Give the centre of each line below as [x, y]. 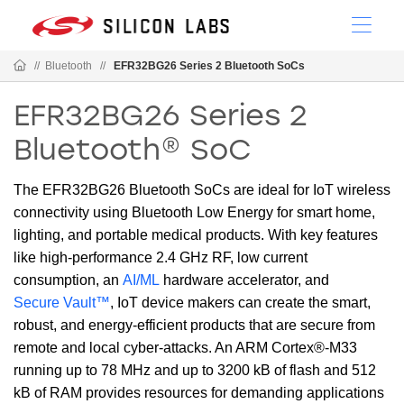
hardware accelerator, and [244, 280]
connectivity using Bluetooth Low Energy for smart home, [194, 212]
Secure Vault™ [62, 303]
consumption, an [68, 280]
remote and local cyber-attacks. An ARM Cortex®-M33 [185, 348]
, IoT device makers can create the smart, [240, 303]
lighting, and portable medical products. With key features [196, 235]
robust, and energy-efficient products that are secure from [194, 325]
